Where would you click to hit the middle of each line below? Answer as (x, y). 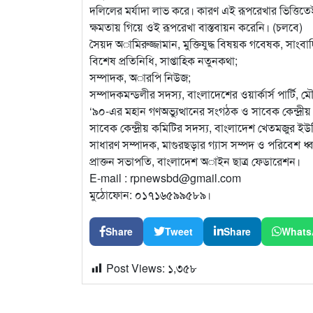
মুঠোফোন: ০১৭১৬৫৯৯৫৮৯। (150, 194)
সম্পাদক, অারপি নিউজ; (140, 77)
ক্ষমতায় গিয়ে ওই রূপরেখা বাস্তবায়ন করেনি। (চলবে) (196, 27)
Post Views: (137, 268)
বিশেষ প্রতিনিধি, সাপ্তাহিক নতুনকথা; (163, 60)
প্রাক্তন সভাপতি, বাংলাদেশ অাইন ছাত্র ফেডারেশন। (195, 161)
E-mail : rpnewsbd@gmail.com (165, 177)
